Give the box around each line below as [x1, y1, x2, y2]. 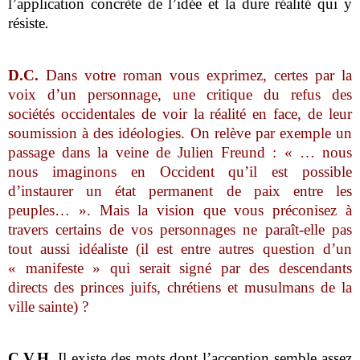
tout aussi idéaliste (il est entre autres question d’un [8, 239, 352, 257]
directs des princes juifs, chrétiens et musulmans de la [8, 278, 352, 296]
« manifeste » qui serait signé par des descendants [8, 259, 352, 276]
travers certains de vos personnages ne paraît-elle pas [8, 220, 352, 238]
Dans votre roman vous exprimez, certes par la [39, 66, 352, 84]
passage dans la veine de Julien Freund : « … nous [8, 143, 352, 161]
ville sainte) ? [8, 297, 89, 315]
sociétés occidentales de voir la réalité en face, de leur [8, 104, 352, 122]
